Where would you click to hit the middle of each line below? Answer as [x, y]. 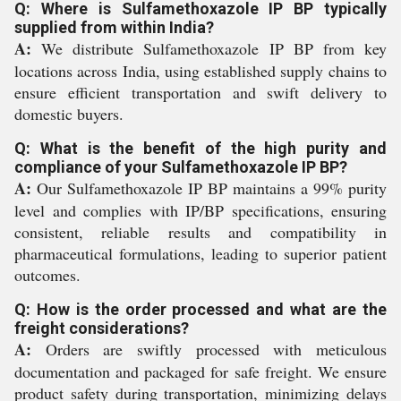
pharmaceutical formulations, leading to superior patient [200, 253]
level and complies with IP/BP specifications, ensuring [200, 210]
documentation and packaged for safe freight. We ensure [200, 371]
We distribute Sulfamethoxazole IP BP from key [209, 48]
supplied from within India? [114, 27]
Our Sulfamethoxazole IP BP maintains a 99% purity [209, 188]
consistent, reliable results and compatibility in [200, 232]
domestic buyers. [69, 114]
